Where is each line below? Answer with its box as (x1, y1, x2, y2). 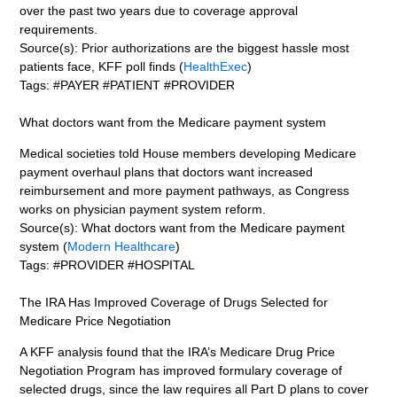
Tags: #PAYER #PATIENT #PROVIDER (19, 77, 236, 92)
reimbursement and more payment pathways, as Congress (19, 183, 350, 198)
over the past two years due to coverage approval (19, 3, 299, 18)
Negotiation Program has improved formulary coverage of (19, 362, 343, 378)
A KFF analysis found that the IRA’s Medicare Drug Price (19, 344, 336, 359)
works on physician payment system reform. (19, 201, 267, 216)
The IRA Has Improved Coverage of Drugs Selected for (19, 294, 329, 309)
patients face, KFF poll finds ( (19, 58, 184, 74)
